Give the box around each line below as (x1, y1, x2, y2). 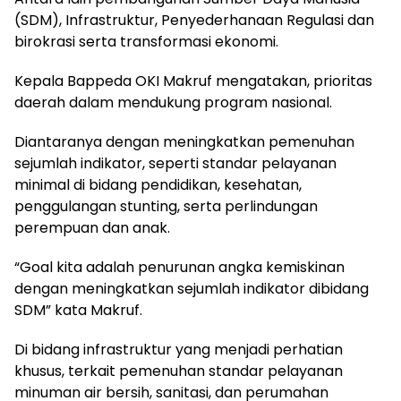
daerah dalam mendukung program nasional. (14, 92, 332, 113)
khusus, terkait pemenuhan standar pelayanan (14, 361, 343, 381)
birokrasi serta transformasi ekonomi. (14, 31, 278, 52)
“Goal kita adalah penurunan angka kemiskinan (14, 257, 345, 277)
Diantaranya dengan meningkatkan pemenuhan (14, 132, 354, 152)
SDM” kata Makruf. (14, 300, 142, 320)
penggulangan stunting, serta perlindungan (14, 196, 318, 217)
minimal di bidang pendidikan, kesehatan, (14, 175, 302, 195)
